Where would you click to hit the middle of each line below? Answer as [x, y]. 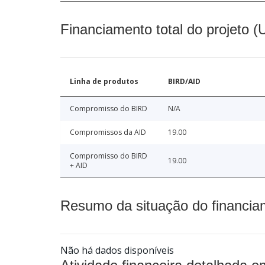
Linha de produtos [104, 82]
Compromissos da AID [108, 132]
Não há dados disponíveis [117, 251]
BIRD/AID [184, 82]
